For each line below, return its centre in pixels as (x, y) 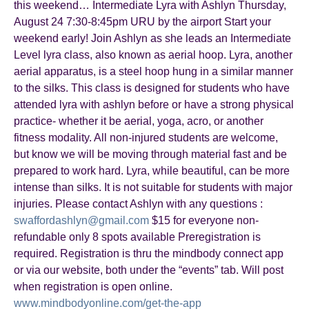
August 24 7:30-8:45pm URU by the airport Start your (142, 22)
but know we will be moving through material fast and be (150, 154)
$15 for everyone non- (204, 220)
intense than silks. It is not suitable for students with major (153, 187)
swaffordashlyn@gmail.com (81, 220)
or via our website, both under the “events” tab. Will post (149, 270)
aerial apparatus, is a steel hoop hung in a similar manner (153, 71)
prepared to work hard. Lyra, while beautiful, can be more (152, 171)
